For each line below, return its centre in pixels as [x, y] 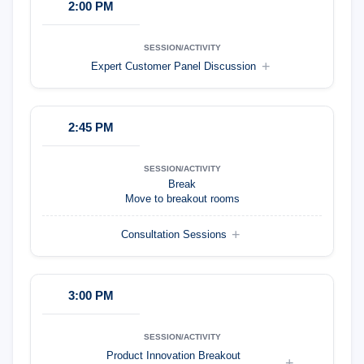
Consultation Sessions [173, 234]
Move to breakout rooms [182, 199]
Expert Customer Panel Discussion [173, 66]
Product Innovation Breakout [173, 355]
